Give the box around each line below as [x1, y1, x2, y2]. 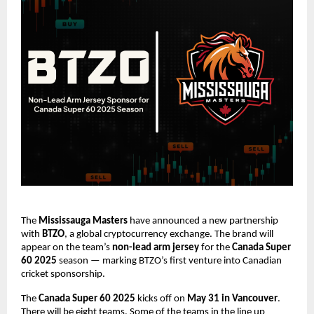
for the [199, 242, 232, 253]
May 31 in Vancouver [187, 293, 278, 304]
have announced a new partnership [128, 215, 278, 226]
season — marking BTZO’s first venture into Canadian [57, 255, 282, 266]
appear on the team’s [21, 242, 112, 253]
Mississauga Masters [39, 215, 128, 226]
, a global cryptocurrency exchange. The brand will [64, 228, 273, 240]
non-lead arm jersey [112, 242, 199, 253]
